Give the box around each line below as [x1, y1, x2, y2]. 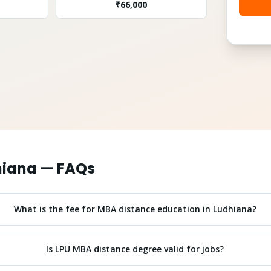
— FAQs [37, 158, 95, 178]
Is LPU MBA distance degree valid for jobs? [46, 243, 224, 255]
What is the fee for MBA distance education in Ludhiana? [13, 203, 256, 215]
